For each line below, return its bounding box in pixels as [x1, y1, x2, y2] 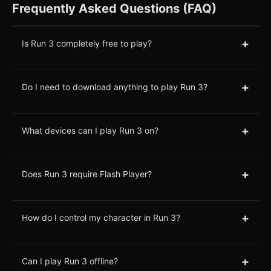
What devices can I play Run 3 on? [22, 125, 158, 136]
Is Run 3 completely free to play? [22, 38, 152, 49]
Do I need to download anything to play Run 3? [22, 82, 207, 93]
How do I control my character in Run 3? [22, 212, 180, 223]
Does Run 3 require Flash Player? [22, 169, 152, 180]
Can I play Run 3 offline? [22, 256, 118, 267]
